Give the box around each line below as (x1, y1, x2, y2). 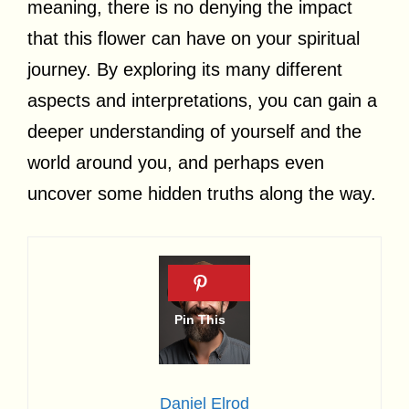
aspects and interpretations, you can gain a (27, 89, 377, 110)
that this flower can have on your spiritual (27, 27, 360, 48)
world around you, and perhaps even (27, 152, 324, 173)
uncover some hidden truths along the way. (27, 183, 376, 204)
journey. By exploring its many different (27, 58, 342, 79)
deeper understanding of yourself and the (27, 121, 362, 142)
